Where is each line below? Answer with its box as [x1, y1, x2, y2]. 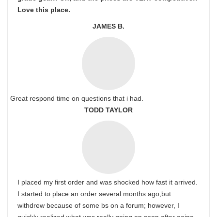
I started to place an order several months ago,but [17, 190, 171, 198]
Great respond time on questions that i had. [10, 94, 143, 103]
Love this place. [17, 6, 70, 14]
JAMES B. [93, 22, 124, 31]
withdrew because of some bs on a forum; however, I [17, 201, 179, 210]
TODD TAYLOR [84, 106, 133, 114]
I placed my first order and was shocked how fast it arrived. [17, 178, 198, 186]
